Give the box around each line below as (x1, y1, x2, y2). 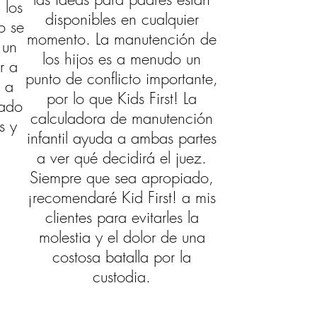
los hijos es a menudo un (42, 48, 202, 69)
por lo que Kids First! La (47, 88, 197, 109)
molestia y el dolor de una (38, 226, 205, 248)
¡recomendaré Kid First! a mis (28, 187, 217, 208)
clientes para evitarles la (45, 207, 199, 228)
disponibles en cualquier (45, 8, 199, 30)
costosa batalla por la (52, 246, 192, 267)
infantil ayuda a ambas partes (27, 127, 217, 149)
